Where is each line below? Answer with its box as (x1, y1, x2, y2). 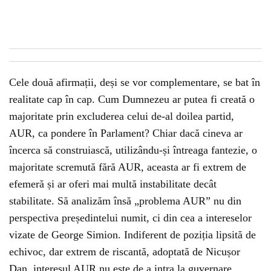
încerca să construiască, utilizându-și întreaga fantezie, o (9, 144, 257, 157)
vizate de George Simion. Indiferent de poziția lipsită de (9, 229, 256, 241)
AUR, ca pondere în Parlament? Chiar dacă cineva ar (9, 127, 243, 140)
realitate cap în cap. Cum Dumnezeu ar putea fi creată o (9, 93, 255, 106)
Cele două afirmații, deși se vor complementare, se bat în (9, 76, 260, 89)
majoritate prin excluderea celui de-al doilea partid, (9, 110, 234, 123)
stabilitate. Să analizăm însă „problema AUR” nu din (9, 195, 241, 207)
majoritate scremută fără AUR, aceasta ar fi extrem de (9, 161, 246, 174)
